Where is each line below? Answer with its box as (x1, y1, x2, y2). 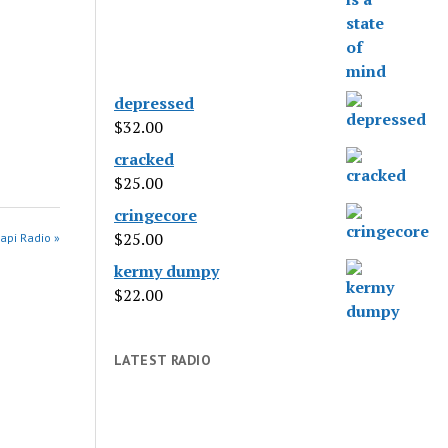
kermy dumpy (114, 260, 220, 282)
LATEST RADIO (114, 351, 212, 369)
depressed (114, 92, 195, 114)
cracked (114, 148, 175, 170)
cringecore (114, 204, 198, 226)
